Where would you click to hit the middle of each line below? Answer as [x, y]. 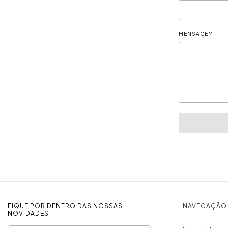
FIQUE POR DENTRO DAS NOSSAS [65, 206]
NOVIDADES [28, 213]
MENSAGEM [196, 34]
